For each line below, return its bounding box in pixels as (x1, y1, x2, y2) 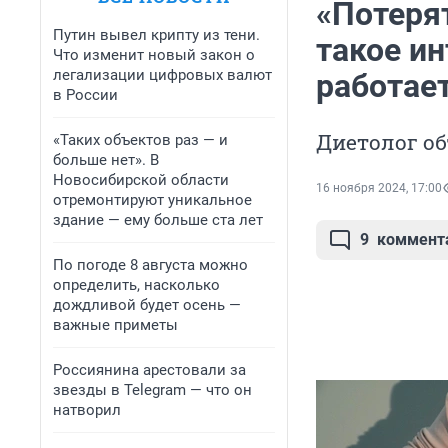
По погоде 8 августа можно (53, 256, 248, 274)
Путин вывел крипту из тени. (53, 26, 260, 44)
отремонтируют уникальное (53, 191, 252, 209)
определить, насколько (53, 276, 220, 294)
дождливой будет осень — (53, 296, 241, 314)
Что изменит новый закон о (53, 46, 255, 64)
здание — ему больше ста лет (53, 211, 263, 229)
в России (53, 86, 118, 104)
